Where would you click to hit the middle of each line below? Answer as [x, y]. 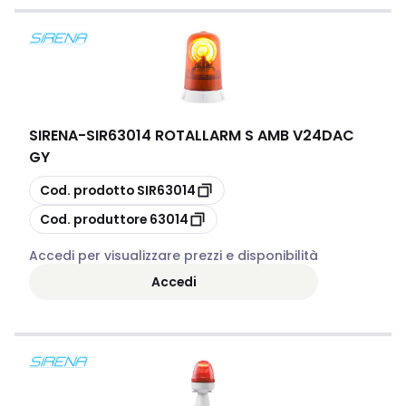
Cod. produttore [93, 219]
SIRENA [53, 135]
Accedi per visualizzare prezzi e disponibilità [174, 256]
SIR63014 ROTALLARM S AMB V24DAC [220, 135]
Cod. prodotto [87, 190]
